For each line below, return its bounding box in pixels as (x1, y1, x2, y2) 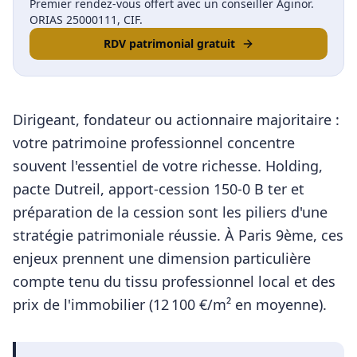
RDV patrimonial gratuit (103, 36, 235, 51)
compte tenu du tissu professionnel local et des (13, 272, 335, 291)
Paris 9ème (238, 226, 313, 245)
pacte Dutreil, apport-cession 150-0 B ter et (13, 179, 304, 198)
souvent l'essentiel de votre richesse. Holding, (13, 156, 323, 175)
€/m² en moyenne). (195, 295, 327, 314)
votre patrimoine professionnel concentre (13, 133, 295, 152)
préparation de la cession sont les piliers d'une (13, 202, 328, 222)
